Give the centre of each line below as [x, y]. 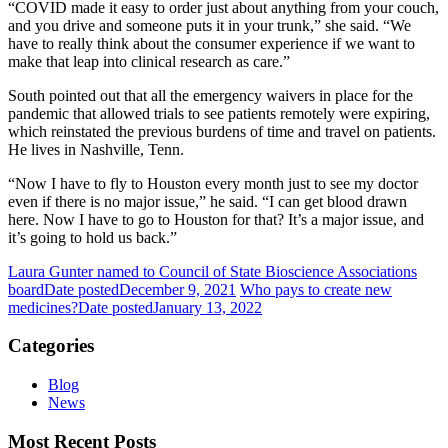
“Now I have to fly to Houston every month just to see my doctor [213, 183]
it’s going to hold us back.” [92, 237]
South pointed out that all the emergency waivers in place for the [210, 95]
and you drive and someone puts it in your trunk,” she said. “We [209, 25]
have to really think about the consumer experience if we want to [211, 43]
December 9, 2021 [177, 289]
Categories [51, 346]
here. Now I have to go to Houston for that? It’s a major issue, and [216, 219]
